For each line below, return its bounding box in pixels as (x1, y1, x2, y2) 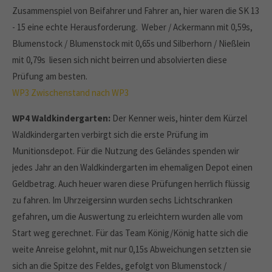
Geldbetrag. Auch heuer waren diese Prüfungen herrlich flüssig (12, 178, 250, 189)
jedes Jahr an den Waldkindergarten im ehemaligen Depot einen (12, 161, 253, 173)
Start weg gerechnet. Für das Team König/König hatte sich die (12, 227, 248, 239)
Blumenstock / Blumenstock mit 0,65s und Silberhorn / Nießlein (12, 38, 250, 49)
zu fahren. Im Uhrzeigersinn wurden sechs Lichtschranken (12, 194, 233, 206)
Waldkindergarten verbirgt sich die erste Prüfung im (12, 129, 208, 140)
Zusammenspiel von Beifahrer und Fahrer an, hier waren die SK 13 (12, 5, 259, 16)
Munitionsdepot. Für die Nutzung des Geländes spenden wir (12, 145, 239, 157)
